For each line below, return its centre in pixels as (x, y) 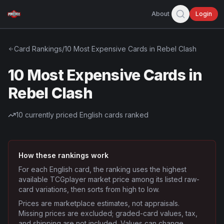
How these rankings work (63, 155)
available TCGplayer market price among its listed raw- (109, 179)
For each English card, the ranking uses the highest (102, 169)
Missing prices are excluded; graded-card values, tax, (108, 213)
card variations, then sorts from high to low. (89, 189)
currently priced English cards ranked (86, 115)
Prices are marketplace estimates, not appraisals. (99, 203)
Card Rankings (38, 49)
